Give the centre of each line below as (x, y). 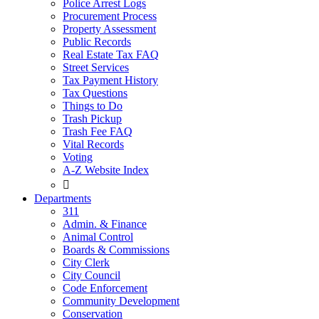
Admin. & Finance (105, 224)
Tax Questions (95, 93)
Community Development (121, 301)
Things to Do (93, 106)
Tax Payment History (110, 80)
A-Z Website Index (106, 170)
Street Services (96, 67)
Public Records (97, 42)
